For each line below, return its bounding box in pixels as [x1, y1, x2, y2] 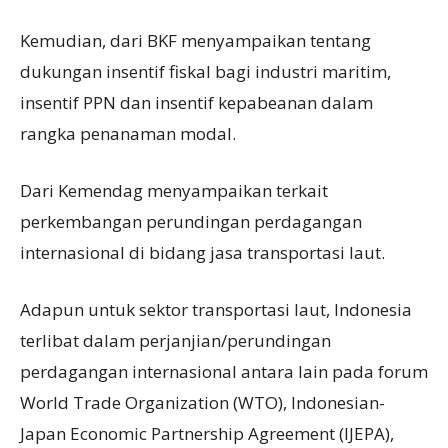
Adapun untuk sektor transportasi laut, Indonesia [20, 298, 412, 322]
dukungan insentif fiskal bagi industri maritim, [20, 60, 391, 84]
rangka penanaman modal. [20, 122, 236, 146]
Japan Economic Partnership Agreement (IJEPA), [20, 422, 394, 446]
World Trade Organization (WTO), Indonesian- [20, 391, 385, 415]
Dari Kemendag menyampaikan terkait [20, 179, 328, 203]
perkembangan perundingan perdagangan [20, 210, 362, 234]
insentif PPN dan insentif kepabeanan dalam [20, 91, 373, 115]
